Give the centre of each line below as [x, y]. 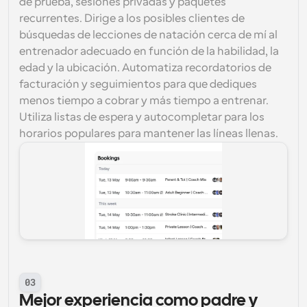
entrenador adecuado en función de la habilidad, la [149, 51]
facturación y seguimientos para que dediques [138, 84]
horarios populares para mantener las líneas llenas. [149, 134]
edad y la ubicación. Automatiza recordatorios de [145, 68]
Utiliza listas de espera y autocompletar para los [142, 117]
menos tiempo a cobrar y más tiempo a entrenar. [144, 101]
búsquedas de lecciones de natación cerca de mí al [148, 35]
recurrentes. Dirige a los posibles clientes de [132, 19]
